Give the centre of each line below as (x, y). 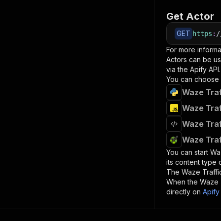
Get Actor (190, 16)
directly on (184, 192)
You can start (188, 152)
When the (183, 182)
